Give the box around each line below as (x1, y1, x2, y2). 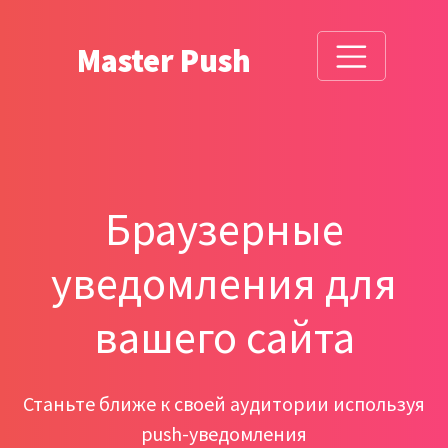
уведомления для (51, 255, 397, 311)
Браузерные (104, 201, 344, 257)
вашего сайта (93, 309, 355, 365)
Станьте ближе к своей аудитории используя (23, 391, 425, 416)
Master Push (76, 41, 251, 82)
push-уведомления (141, 421, 307, 446)
